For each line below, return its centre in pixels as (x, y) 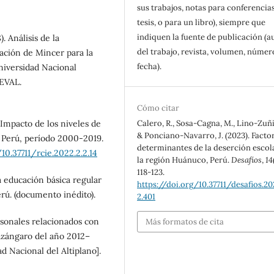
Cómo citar (158, 108)
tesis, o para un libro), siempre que (202, 23)
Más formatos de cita (185, 221)
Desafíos (247, 160)
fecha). (150, 67)
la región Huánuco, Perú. (184, 160)
